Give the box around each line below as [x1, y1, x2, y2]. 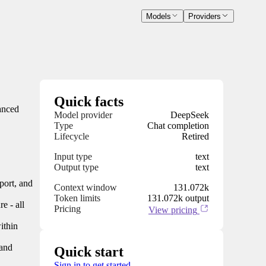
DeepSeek [170, 110, 209, 121]
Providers [188, 12, 221, 21]
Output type [54, 162, 99, 173]
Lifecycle [54, 131, 89, 142]
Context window [54, 182, 117, 193]
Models [145, 12, 171, 21]
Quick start [54, 244, 123, 260]
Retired [182, 131, 209, 142]
